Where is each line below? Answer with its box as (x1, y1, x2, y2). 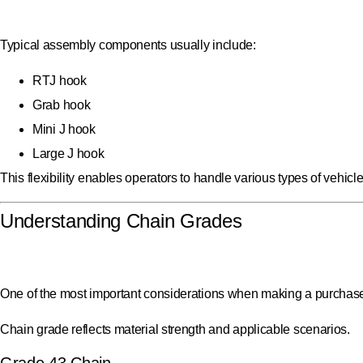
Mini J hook (32, 122, 96, 136)
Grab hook (32, 97, 91, 112)
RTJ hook (32, 73, 87, 88)
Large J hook (32, 146, 105, 160)
